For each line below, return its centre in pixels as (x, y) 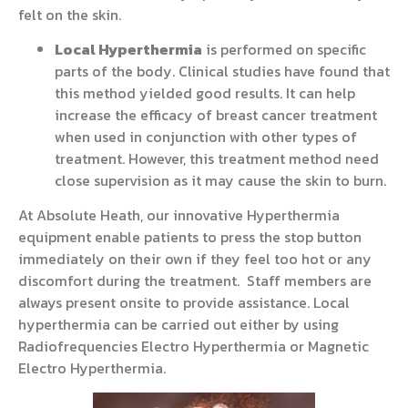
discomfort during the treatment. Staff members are (195, 281)
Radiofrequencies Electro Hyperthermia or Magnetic (194, 347)
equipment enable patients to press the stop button (190, 237)
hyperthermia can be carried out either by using (178, 325)
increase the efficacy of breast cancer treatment (216, 114)
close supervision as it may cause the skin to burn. (222, 180)
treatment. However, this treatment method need (217, 158)
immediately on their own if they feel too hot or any (195, 259)
